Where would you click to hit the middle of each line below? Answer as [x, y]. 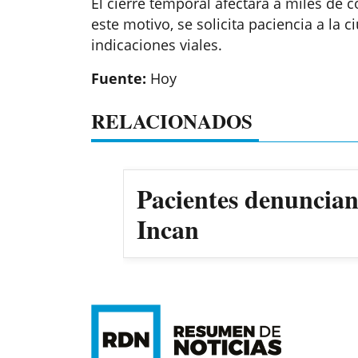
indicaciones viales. [157, 45]
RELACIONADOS [172, 121]
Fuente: [119, 79]
